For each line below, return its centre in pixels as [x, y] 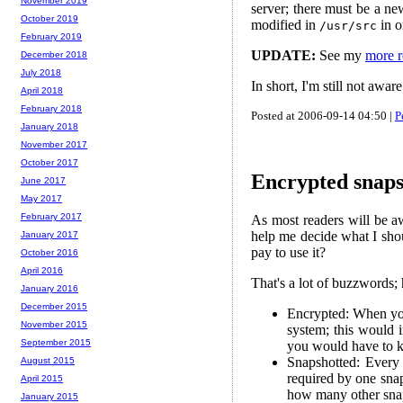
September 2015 [56, 343]
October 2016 [49, 253]
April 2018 [42, 91]
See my [340, 55]
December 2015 [54, 307]
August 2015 [48, 361]
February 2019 [51, 37]
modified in [285, 24]
